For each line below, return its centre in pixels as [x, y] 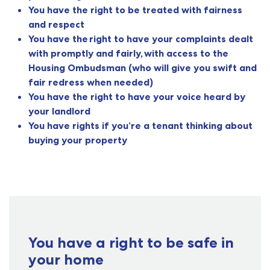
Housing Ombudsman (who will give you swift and [143, 68]
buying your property [78, 140]
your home [66, 260]
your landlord [59, 111]
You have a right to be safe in [131, 243]
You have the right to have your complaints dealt [141, 39]
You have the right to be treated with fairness [135, 10]
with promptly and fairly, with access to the [128, 53]
